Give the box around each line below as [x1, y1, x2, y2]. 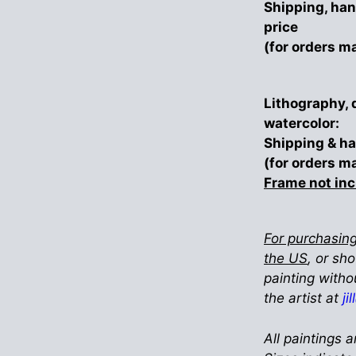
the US [263, 250, 308, 267]
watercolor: [263, 114, 339, 131]
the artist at [263, 290, 342, 307]
